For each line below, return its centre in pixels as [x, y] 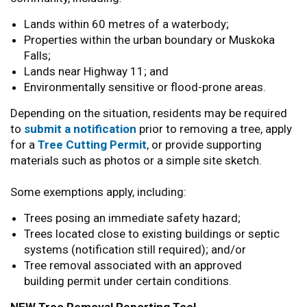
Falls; [37, 56]
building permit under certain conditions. [128, 281]
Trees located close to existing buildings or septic [152, 234]
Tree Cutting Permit [92, 145]
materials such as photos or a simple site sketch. [136, 160]
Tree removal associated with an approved [133, 265]
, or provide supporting [204, 145]
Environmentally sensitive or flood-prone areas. [145, 87]
